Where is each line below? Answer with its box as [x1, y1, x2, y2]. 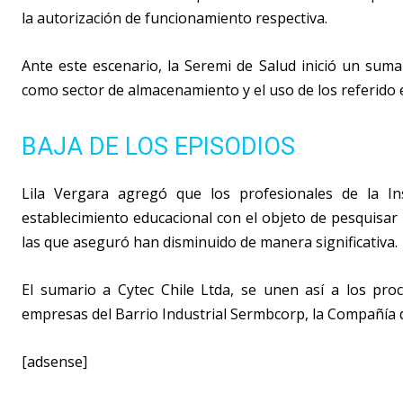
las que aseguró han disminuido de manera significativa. [22, 232, 398, 253]
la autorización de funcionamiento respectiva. [22, 8, 327, 29]
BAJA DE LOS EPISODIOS [22, 132, 295, 162]
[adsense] [22, 352, 87, 372]
